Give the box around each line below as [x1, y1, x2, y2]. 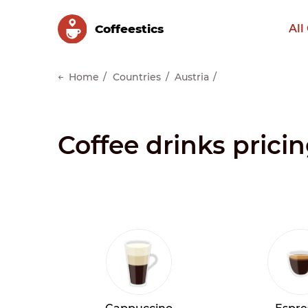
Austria [175, 70, 209, 83]
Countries [113, 70, 161, 83]
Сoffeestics [94, 21, 164, 36]
